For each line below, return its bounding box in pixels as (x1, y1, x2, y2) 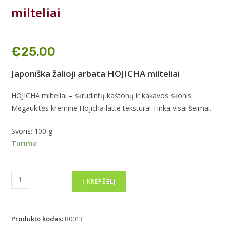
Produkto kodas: (11, 214, 65, 223)
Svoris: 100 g (11, 126, 53, 136)
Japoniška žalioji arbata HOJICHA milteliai (11, 67, 180, 79)
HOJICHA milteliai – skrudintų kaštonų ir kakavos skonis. (11, 90, 193, 100)
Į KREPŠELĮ (82, 177, 117, 186)
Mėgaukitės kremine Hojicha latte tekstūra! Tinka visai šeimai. (11, 103, 212, 113)
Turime (11, 138, 37, 148)
